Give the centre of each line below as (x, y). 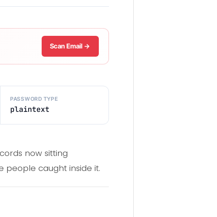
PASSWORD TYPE (34, 99)
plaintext (30, 109)
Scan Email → (70, 46)
